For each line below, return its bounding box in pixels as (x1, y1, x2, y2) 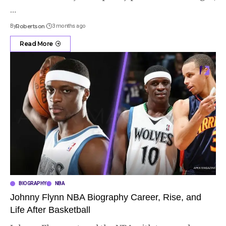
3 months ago (51, 22, 86, 29)
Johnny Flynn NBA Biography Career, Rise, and (10, 192, 201, 203)
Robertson (16, 22, 45, 30)
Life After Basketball (10, 205, 90, 215)
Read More (20, 39, 53, 47)
